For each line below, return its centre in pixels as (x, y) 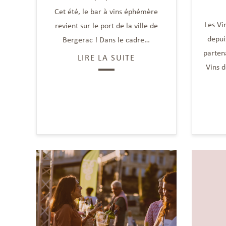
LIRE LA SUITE (106, 57)
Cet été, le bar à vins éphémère (106, 11)
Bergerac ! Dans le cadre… (106, 39)
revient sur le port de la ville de (106, 25)
